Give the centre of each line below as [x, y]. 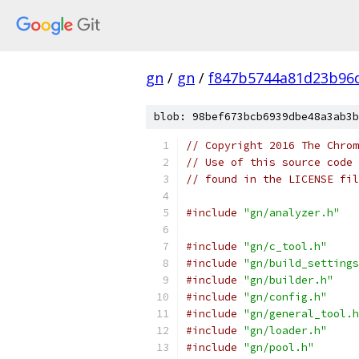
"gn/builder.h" [288, 280]
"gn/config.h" [285, 297]
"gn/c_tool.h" [285, 246]
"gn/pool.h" [279, 347]
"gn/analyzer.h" [292, 213]
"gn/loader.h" [285, 331]
